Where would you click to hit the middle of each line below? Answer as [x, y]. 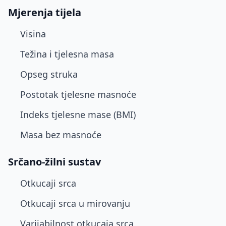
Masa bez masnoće [61, 135]
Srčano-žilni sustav [54, 162]
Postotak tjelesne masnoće [78, 94]
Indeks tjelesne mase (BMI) [78, 115]
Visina [33, 34]
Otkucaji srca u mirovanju [75, 203]
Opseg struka [49, 74]
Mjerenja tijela [45, 12]
